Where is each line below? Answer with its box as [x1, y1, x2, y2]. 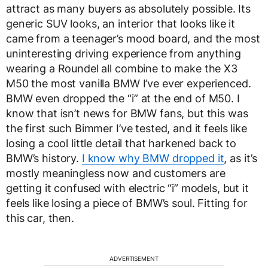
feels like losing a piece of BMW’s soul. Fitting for [6, 196, 248, 209]
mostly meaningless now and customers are [6, 166, 226, 179]
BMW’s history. [6, 151, 82, 165]
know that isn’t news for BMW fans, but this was [6, 106, 248, 120]
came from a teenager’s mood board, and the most [6, 32, 260, 45]
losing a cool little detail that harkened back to [6, 136, 237, 150]
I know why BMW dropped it [81, 151, 224, 165]
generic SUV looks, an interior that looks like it [6, 17, 236, 30]
